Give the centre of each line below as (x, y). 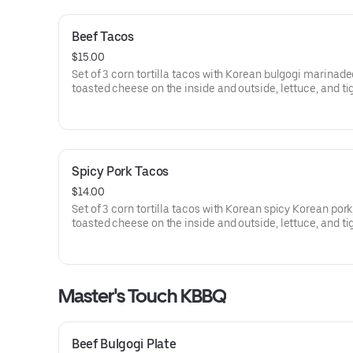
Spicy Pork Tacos (120, 171)
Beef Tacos (103, 37)
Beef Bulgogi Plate (124, 344)
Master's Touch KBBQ (142, 296)
